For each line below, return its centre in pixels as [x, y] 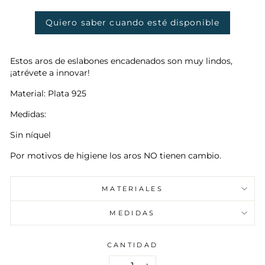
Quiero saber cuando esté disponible [132, 22]
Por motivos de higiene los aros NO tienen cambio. [116, 155]
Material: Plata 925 [48, 93]
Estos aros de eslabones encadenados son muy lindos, [121, 61]
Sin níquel [30, 135]
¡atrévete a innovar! [50, 72]
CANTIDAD [132, 245]
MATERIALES [132, 188]
